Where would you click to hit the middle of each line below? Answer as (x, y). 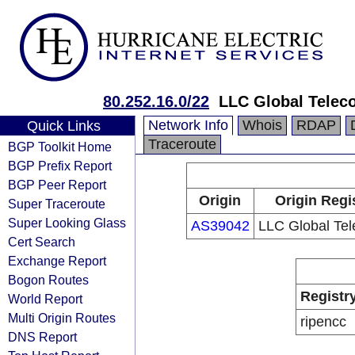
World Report (45, 299)
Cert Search (42, 242)
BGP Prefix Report (60, 166)
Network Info (188, 125)
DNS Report (42, 337)
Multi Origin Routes (62, 318)
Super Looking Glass (67, 223)
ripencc (323, 322)
